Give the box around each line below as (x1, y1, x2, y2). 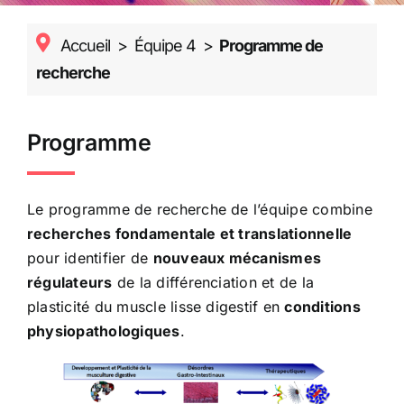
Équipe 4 (133, 36, 196, 55)
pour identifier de (26, 248, 153, 267)
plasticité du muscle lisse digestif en (26, 297, 285, 316)
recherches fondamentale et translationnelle (26, 224, 353, 243)
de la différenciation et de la (112, 272, 315, 291)
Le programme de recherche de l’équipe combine (26, 199, 372, 218)
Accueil (60, 36, 110, 55)
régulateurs (26, 272, 113, 291)
